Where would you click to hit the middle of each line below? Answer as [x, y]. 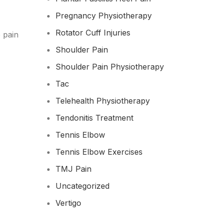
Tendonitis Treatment [94, 118]
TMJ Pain [73, 169]
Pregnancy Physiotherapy [103, 16]
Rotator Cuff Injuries [93, 33]
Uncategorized [82, 186]
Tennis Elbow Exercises [99, 152]
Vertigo [68, 203]
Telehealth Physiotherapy [102, 101]
